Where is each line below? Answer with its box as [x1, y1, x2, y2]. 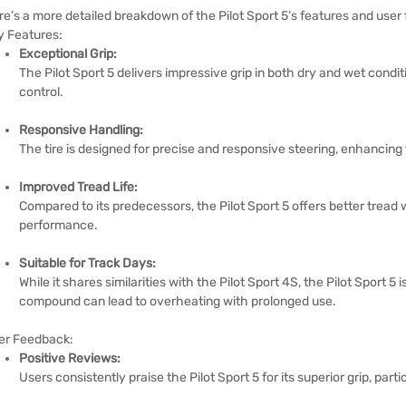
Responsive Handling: [19, 122, 143, 138]
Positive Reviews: [19, 351, 121, 366]
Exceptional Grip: [19, 46, 117, 62]
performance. [19, 217, 98, 233]
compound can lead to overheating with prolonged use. [19, 294, 336, 309]
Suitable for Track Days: [19, 256, 156, 271]
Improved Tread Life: [19, 179, 138, 195]
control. [19, 84, 63, 100]
